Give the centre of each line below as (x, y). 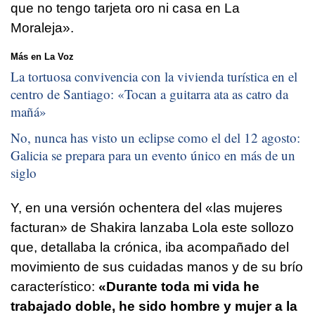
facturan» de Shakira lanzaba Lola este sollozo (152, 228)
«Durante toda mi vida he (179, 287)
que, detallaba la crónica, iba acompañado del (150, 247)
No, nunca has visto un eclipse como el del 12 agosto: (155, 138)
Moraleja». (42, 28)
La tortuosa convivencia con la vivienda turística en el (154, 76)
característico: (54, 287)
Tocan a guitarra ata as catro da (206, 94)
